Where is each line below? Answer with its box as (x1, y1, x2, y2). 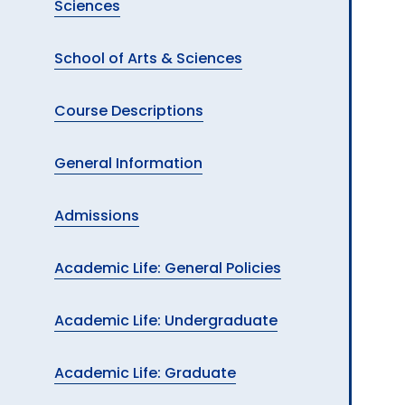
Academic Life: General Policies (54, 258, 281, 278)
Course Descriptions (54, 100, 203, 121)
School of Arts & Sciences (54, 48, 242, 69)
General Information (54, 153, 202, 174)
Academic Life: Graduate (54, 363, 236, 383)
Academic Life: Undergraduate (54, 310, 278, 331)
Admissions (54, 205, 139, 226)
